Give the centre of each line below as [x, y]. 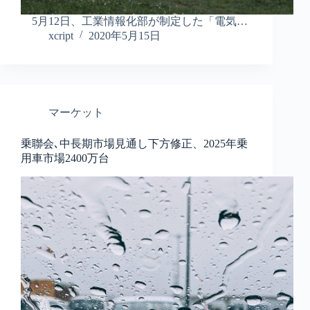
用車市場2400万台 [65, 158]
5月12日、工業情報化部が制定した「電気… [134, 21]
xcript [61, 36]
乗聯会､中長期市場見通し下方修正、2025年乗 [134, 144]
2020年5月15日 [125, 36]
